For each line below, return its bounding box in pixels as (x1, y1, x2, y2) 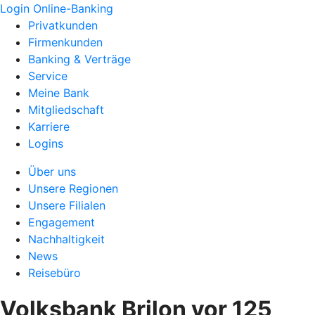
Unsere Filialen (28, 198, 105, 212)
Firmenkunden (28, 35, 103, 49)
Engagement (28, 215, 95, 229)
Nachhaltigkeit (28, 232, 105, 246)
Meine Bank (28, 86, 89, 100)
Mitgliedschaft (28, 103, 104, 117)
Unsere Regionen (28, 181, 118, 195)
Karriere (28, 120, 70, 134)
